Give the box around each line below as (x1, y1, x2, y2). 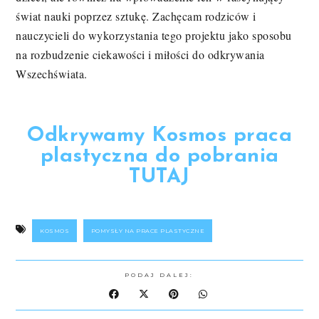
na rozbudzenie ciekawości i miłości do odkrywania (16, 46, 265, 62)
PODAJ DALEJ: (125, 271, 194, 278)
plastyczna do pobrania (40, 145, 279, 167)
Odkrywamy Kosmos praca (27, 125, 292, 146)
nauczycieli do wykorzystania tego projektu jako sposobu (16, 27, 292, 43)
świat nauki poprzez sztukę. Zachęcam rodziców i (16, 8, 256, 23)
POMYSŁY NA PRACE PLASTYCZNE (90, 226, 205, 234)
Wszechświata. (16, 66, 88, 81)
